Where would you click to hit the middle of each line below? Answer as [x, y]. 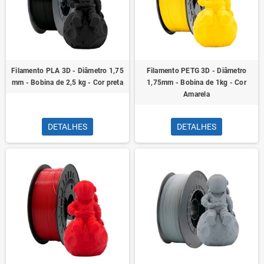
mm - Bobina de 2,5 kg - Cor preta [67, 82]
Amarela [197, 94]
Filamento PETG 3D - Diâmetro [197, 71]
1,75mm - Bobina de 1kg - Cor [197, 82]
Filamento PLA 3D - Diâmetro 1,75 [67, 71]
